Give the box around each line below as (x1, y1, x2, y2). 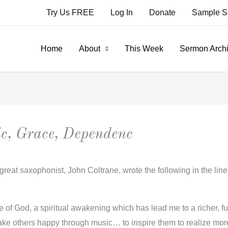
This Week (125, 44, 163, 53)
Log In (110, 8, 133, 17)
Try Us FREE (46, 8, 94, 17)
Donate (149, 8, 176, 17)
